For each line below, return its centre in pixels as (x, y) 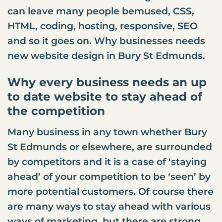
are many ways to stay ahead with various (109, 206)
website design (67, 56)
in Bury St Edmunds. (155, 56)
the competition (56, 111)
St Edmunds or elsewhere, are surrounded (110, 146)
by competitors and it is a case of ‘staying (107, 161)
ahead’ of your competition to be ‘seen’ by (109, 176)
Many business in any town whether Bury (107, 132)
